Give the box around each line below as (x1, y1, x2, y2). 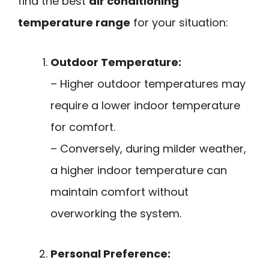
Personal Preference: (50, 246, 171, 261)
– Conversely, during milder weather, (50, 141, 246, 157)
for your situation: (130, 14, 228, 30)
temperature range (18, 14, 130, 30)
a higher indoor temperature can (50, 163, 227, 178)
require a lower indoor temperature (50, 98, 240, 113)
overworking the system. (50, 206, 181, 222)
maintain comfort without (50, 184, 189, 200)
